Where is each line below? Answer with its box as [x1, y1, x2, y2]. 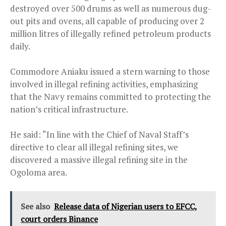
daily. [10, 40, 30, 52]
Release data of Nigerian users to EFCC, [54, 200, 197, 212]
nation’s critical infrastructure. [10, 103, 128, 115]
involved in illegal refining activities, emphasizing [10, 78, 198, 90]
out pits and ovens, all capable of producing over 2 [10, 15, 204, 27]
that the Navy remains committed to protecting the [10, 90, 211, 102]
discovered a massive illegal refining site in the [10, 153, 188, 165]
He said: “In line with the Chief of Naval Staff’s [10, 128, 189, 140]
